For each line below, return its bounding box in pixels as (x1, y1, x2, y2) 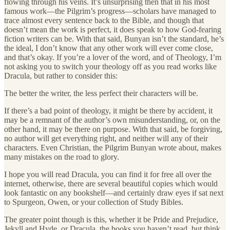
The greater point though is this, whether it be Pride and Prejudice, (4, 215, 218, 224)
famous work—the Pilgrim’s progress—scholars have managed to (4, 6, 216, 15)
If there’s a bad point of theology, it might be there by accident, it (4, 106, 213, 115)
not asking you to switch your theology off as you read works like (4, 62, 217, 71)
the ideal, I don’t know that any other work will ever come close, (4, 43, 213, 52)
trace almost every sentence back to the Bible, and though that (4, 15, 204, 25)
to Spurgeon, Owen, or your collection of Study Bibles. (4, 197, 183, 206)
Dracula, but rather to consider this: (4, 71, 118, 80)
